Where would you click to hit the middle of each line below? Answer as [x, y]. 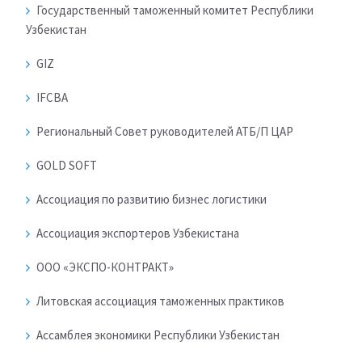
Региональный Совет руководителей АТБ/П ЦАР [165, 132]
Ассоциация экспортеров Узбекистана [138, 234]
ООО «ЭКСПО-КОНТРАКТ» [105, 267]
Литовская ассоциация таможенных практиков [160, 301]
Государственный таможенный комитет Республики [175, 11]
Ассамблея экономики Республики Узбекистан [158, 335]
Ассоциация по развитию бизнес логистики [152, 200]
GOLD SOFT [67, 166]
